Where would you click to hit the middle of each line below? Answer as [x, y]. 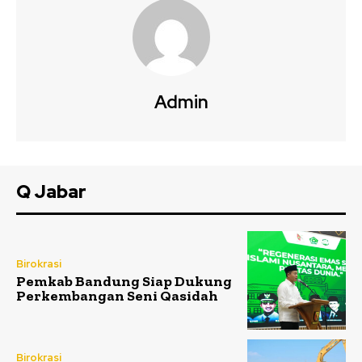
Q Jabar [51, 192]
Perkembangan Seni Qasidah [117, 295]
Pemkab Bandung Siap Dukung [124, 281]
